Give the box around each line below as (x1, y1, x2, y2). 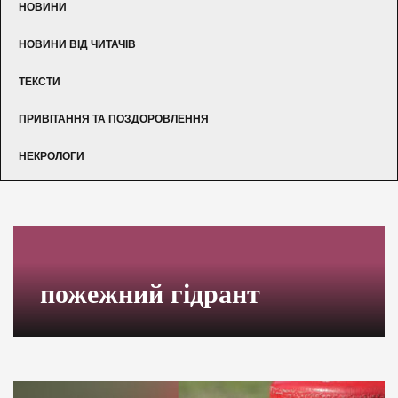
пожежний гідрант (40, 278, 260, 308)
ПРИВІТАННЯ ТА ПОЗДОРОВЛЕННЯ (19, 112, 209, 125)
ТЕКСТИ (19, 75, 60, 88)
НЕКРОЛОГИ (19, 149, 84, 163)
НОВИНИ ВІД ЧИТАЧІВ (19, 37, 136, 51)
